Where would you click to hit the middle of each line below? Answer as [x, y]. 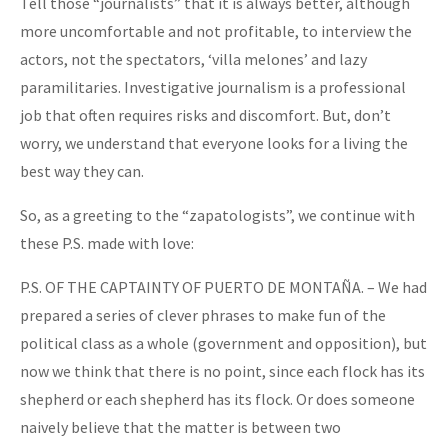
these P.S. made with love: [107, 242]
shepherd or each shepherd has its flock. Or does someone [217, 398]
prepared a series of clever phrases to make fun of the [203, 314]
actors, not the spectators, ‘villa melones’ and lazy [193, 58]
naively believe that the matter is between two [180, 426]
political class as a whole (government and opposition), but [223, 342]
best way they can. [82, 170]
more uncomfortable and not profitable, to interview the [216, 30]
